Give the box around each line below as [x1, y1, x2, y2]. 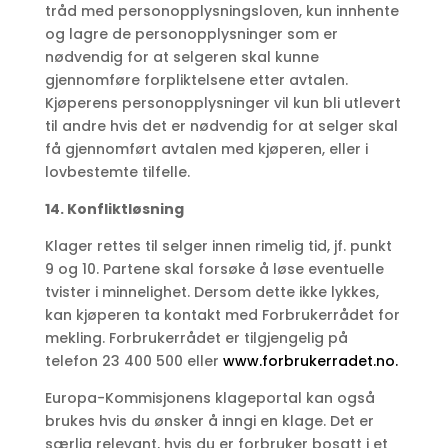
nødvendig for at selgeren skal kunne [44, 47, 319, 68]
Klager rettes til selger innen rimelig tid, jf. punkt [44, 236, 392, 257]
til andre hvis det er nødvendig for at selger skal [44, 116, 398, 137]
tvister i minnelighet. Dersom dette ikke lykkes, [44, 282, 379, 303]
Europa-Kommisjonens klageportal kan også [44, 388, 375, 409]
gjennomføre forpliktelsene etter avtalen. [44, 70, 348, 91]
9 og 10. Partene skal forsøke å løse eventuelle [44, 259, 384, 280]
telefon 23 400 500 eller [44, 351, 219, 372]
